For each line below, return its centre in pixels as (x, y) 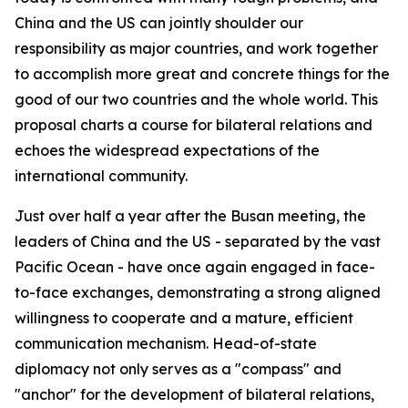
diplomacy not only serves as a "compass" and (178, 369)
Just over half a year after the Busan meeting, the (190, 216)
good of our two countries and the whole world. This (196, 99)
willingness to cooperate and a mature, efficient (184, 318)
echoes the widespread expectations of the (167, 150)
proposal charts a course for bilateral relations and (194, 125)
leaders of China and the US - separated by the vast (198, 241)
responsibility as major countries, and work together (196, 48)
